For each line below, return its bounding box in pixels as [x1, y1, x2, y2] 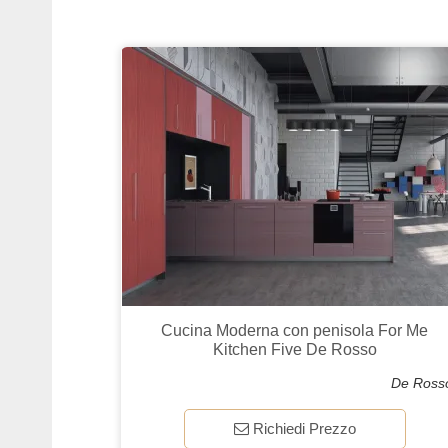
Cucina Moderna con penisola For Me [161, 321, 429, 339]
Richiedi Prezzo [248, 419, 356, 437]
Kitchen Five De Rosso [212, 340, 377, 358]
